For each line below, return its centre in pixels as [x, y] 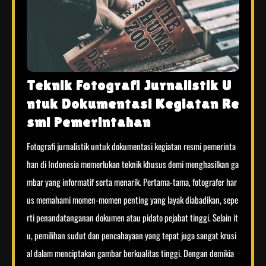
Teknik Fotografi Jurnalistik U [129, 85]
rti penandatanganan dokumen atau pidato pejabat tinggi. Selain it [132, 218]
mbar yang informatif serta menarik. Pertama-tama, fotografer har [132, 182]
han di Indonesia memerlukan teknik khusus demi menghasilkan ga [133, 164]
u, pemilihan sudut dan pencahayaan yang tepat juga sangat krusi [132, 235]
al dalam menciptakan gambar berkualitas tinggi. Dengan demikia [130, 253]
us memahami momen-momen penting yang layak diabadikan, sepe [132, 200]
